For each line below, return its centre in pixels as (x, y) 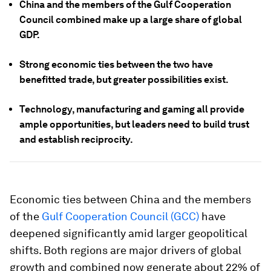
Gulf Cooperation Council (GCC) (120, 216)
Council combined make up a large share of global (131, 20)
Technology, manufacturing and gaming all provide (132, 109)
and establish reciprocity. (76, 139)
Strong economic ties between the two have (116, 64)
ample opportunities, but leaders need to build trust (134, 124)
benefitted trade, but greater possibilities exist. (124, 80)
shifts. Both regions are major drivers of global (126, 250)
